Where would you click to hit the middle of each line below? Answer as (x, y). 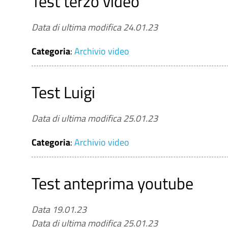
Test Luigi (63, 92)
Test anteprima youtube (112, 183)
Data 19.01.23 (59, 209)
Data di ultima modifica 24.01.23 (95, 27)
